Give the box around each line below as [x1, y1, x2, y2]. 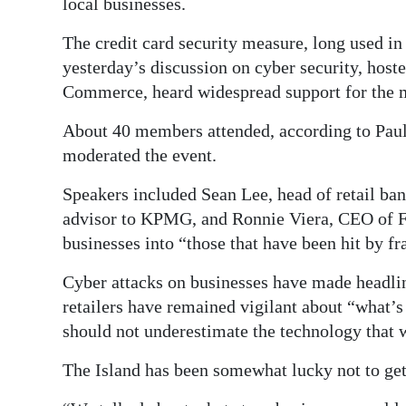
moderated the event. [63, 145, 217, 166]
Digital [29, 18, 72, 38]
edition [29, 43, 77, 63]
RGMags [29, 84, 85, 104]
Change [29, 176, 81, 196]
